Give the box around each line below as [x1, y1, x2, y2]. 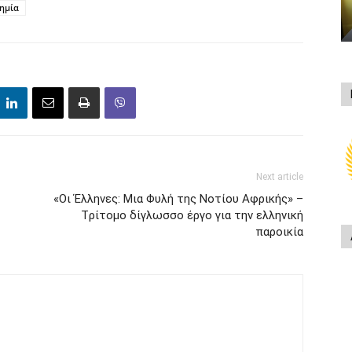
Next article [256, 171, 303, 182]
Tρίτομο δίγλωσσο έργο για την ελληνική [81, 208, 303, 222]
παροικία [255, 225, 303, 239]
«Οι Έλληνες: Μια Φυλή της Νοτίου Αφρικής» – [53, 192, 303, 206]
